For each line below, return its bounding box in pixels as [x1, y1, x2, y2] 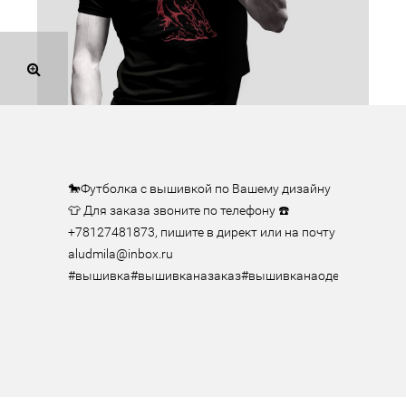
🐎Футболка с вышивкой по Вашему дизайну [67, 181, 331, 196]
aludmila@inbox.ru [67, 246, 173, 261]
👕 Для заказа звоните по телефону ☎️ [67, 203, 289, 217]
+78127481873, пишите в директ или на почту [67, 225, 335, 239]
